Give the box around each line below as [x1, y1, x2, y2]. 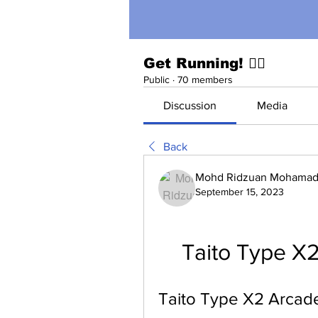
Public [143, 74, 170, 86]
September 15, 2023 [195, 186, 284, 198]
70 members [177, 74, 233, 86]
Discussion [163, 99, 217, 112]
